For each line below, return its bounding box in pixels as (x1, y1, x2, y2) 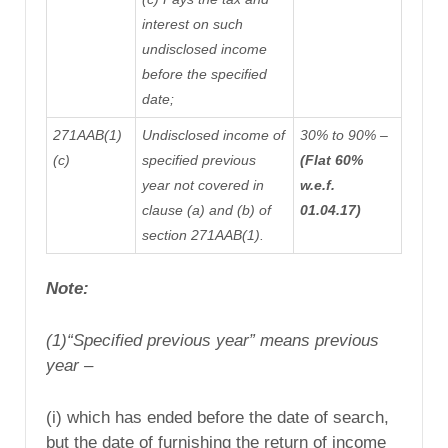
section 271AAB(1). (141, 226, 264, 243)
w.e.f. (299, 176, 335, 193)
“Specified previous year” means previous (67, 331, 379, 351)
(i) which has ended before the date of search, (46, 408, 389, 428)
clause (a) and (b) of (141, 201, 271, 218)
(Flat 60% (299, 151, 363, 168)
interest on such (141, 15, 243, 32)
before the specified (141, 65, 267, 82)
